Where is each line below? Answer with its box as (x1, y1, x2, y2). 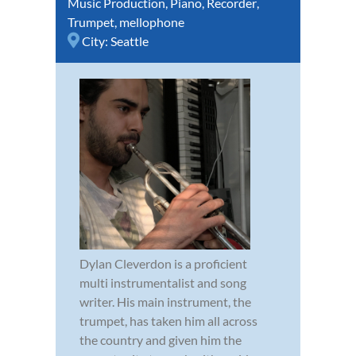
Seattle (110, 33, 149, 49)
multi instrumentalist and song (79, 275, 246, 291)
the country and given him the (79, 332, 242, 348)
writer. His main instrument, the (79, 294, 251, 310)
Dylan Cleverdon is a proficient (79, 256, 247, 272)
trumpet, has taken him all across (79, 313, 257, 329)
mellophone (119, 14, 184, 30)
